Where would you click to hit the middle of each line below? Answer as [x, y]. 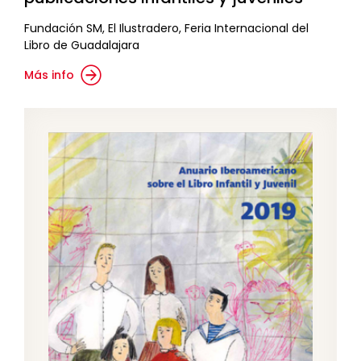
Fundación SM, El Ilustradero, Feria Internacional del [166, 28]
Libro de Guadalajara [82, 45]
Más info [49, 75]
